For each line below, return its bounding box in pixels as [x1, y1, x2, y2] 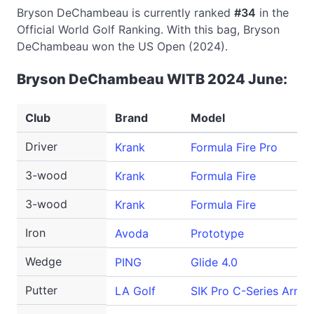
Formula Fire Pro [191, 140, 278, 154]
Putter [25, 283, 57, 297]
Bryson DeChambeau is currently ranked [17, 6, 234, 20]
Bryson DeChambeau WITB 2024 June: [17, 71, 287, 88]
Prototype [191, 226, 244, 240]
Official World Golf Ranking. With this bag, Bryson [17, 22, 280, 36]
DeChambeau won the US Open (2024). [17, 39, 228, 53]
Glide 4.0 [191, 255, 238, 269]
